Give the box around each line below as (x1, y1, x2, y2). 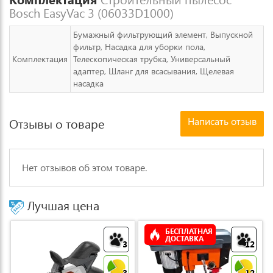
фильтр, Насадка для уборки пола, (73, 41, 205, 52)
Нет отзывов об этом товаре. (22, 161, 147, 174)
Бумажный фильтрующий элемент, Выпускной (73, 29, 253, 40)
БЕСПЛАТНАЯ (165, 226, 213, 236)
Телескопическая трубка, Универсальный (73, 53, 230, 65)
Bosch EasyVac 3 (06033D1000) (9, 4, 174, 21)
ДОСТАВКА (165, 233, 204, 243)
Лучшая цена (24, 197, 99, 213)
